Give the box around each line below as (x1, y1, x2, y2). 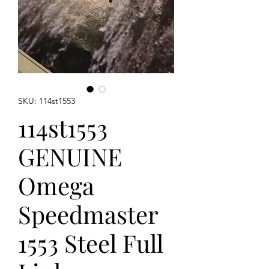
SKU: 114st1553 (18, 95, 75, 107)
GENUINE (18, 141, 122, 173)
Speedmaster (18, 198, 158, 231)
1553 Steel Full (18, 227, 163, 259)
